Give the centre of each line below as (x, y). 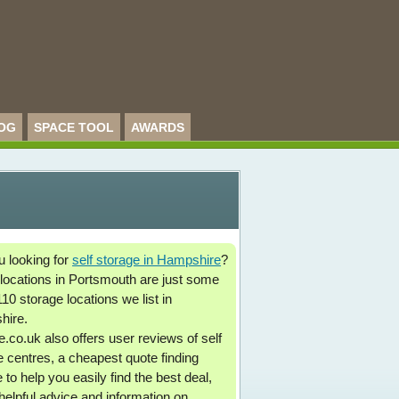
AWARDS (158, 127)
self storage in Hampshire (147, 260)
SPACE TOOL (73, 127)
